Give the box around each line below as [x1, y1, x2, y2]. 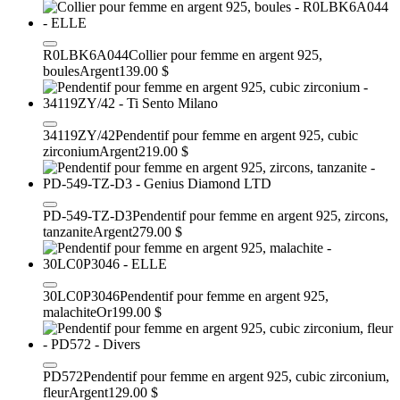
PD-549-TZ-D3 [43, 207, 132, 223]
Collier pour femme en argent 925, [129, 46, 322, 62]
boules [43, 62, 79, 79]
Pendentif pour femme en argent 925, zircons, [132, 207, 388, 223]
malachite [43, 304, 96, 320]
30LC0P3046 [43, 287, 120, 304]
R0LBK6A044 [43, 46, 129, 62]
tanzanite [43, 223, 93, 239]
